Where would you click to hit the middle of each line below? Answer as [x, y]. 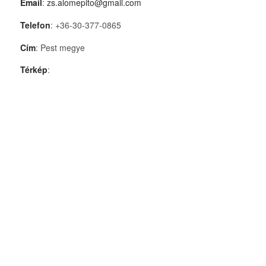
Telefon [35, 25]
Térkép [34, 70]
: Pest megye [60, 47]
